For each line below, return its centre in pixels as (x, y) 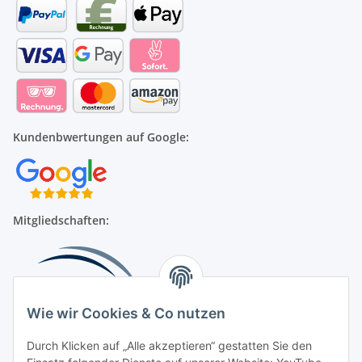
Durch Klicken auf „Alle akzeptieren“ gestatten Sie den (169, 346)
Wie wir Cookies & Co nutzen (126, 314)
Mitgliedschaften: (61, 220)
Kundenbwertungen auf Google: (101, 137)
